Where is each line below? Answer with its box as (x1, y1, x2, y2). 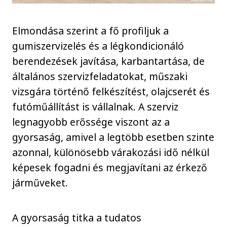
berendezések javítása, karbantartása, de (12, 54, 205, 68)
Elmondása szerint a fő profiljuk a (12, 24, 169, 38)
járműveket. (12, 176, 68, 190)
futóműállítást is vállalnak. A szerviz (12, 100, 179, 114)
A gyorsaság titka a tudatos (12, 210, 142, 224)
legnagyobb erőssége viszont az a (12, 115, 170, 129)
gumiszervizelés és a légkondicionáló (12, 39, 184, 53)
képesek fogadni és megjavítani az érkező (12, 161, 208, 175)
